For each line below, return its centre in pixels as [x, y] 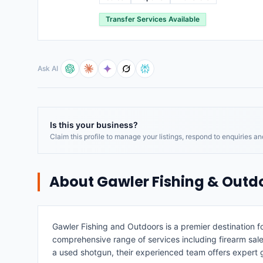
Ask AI [48, 68]
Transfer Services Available [153, 19]
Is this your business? [94, 125]
